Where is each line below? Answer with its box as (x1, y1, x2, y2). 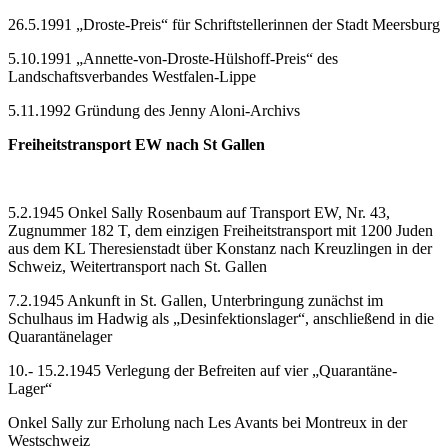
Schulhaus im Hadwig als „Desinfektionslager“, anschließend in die (8, 309, 434, 327)
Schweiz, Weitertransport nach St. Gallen (8, 257, 267, 275)
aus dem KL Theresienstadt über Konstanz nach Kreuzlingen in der (8, 239, 432, 257)
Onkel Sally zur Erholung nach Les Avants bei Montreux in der (8, 413, 407, 431)
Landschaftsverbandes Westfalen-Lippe (8, 67, 256, 85)
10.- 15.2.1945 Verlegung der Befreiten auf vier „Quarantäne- (8, 361, 397, 379)
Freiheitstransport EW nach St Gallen (8, 135, 265, 153)
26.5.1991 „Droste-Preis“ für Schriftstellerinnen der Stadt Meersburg (8, 15, 440, 33)
